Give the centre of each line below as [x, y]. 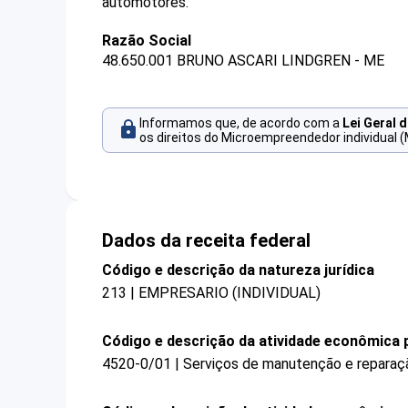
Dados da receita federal [206, 240]
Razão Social [147, 41]
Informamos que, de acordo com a [241, 123]
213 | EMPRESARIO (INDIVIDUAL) [211, 292]
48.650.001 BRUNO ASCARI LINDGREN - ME [243, 61]
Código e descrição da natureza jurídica [238, 270]
